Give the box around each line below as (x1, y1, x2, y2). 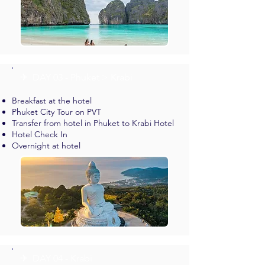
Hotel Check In (12, 129, 67, 140)
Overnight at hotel (12, 140, 80, 151)
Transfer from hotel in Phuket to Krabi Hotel (12, 118, 174, 128)
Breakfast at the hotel (12, 95, 92, 106)
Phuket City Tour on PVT (12, 106, 101, 117)
